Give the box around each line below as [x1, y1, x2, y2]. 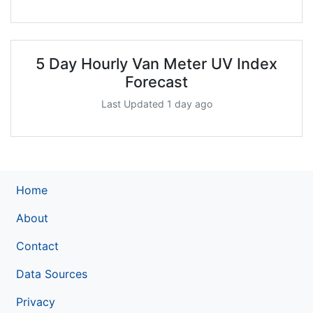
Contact [16, 238, 59, 253]
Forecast [125, 72, 188, 91]
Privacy [16, 294, 55, 309]
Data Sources [16, 266, 87, 281]
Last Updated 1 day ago [101, 97, 212, 110]
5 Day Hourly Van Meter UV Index [36, 54, 277, 73]
